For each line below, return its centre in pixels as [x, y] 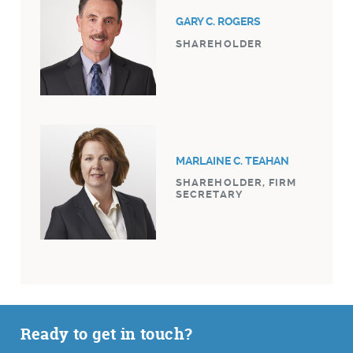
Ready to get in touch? [106, 334]
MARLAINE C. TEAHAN [233, 161]
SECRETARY [209, 195]
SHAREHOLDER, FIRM [236, 183]
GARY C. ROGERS [219, 22]
